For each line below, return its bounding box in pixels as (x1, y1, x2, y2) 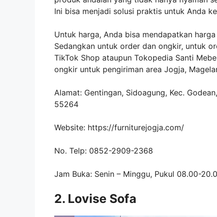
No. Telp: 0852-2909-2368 (54, 145, 153, 155)
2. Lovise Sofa (54, 191, 137, 206)
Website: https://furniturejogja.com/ (54, 122, 184, 132)
